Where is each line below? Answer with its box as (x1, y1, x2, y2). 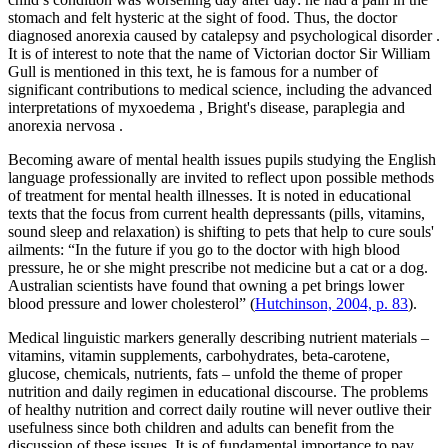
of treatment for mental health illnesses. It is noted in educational (8, 187, 411, 205)
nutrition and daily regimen (8, 383, 182, 401)
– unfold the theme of (222, 365, 357, 383)
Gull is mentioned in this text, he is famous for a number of (8, 63, 378, 81)
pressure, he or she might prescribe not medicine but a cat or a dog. (8, 259, 428, 277)
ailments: (8, 241, 64, 259)
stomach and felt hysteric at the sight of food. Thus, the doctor (8, 9, 397, 27)
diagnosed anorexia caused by (8, 27, 197, 45)
